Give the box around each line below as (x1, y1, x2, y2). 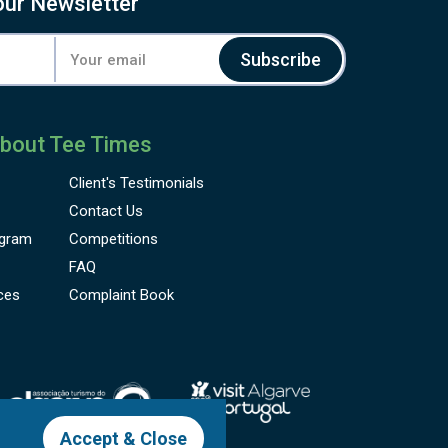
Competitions (68, 230, 158, 248)
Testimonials (119, 174, 204, 192)
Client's (68, 174, 120, 192)
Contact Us (68, 202, 143, 220)
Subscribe (239, 49, 321, 70)
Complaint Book (68, 286, 174, 304)
